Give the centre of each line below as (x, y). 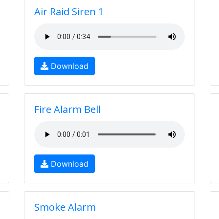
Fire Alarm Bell (68, 109)
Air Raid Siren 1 (69, 11)
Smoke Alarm (65, 207)
